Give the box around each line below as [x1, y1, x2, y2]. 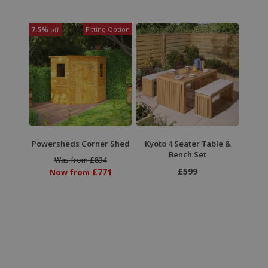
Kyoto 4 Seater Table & [144, 138, 231, 150]
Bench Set [169, 149, 206, 160]
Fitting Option [86, 25, 130, 34]
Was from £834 [54, 155, 107, 166]
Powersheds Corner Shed [31, 138, 130, 150]
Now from [49, 167, 90, 178]
